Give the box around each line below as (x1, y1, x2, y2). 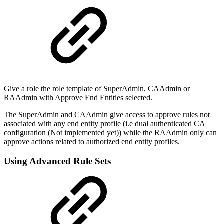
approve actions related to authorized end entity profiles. (4, 137, 180, 146)
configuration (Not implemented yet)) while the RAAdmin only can (4, 128, 217, 137)
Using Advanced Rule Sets (4, 156, 111, 166)
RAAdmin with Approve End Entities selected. (4, 93, 152, 102)
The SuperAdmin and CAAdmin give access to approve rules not (4, 110, 210, 119)
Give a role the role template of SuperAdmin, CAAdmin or (4, 84, 190, 93)
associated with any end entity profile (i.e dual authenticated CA (4, 119, 205, 128)
